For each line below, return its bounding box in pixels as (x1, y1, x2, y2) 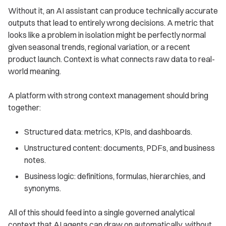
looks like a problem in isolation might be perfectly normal (8, 30, 206, 40)
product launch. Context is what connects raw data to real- (8, 54, 215, 65)
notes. (24, 155, 46, 165)
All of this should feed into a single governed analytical (8, 207, 195, 218)
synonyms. (24, 183, 61, 194)
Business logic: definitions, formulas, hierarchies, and (24, 171, 205, 182)
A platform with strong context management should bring (8, 90, 208, 101)
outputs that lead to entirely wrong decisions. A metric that (8, 18, 214, 28)
